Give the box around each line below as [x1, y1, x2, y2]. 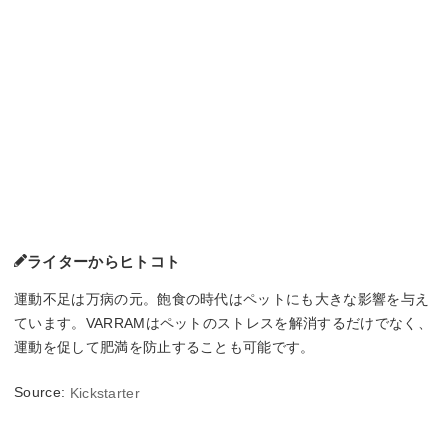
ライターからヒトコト [27, 253, 181, 271]
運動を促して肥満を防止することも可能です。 [14, 339, 315, 356]
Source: [14, 384, 70, 401]
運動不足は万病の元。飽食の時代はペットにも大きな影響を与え [14, 291, 430, 308]
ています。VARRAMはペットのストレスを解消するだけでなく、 [14, 315, 432, 332]
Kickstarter [69, 385, 141, 402]
